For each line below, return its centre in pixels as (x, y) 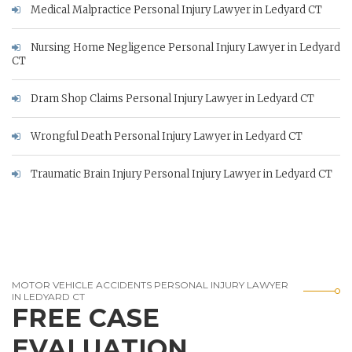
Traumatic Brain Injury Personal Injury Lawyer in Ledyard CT (180, 174)
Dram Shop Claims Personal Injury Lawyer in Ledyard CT (171, 98)
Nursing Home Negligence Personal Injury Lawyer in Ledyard (184, 47)
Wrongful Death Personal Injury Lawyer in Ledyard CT (165, 136)
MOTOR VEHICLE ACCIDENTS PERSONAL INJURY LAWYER (150, 284)
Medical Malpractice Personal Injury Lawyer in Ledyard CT (175, 9)
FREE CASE (86, 317)
